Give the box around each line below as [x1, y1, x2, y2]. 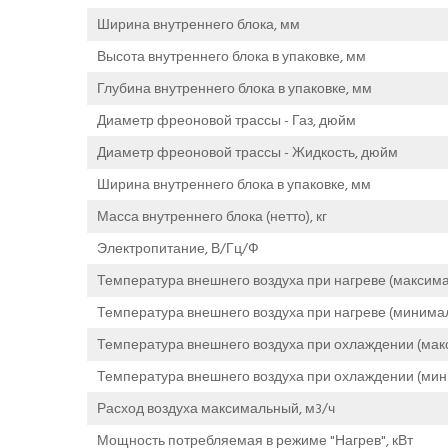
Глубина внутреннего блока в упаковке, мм [97, 76, 372, 100]
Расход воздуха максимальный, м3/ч [97, 396, 335, 420]
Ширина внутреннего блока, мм [97, 12, 300, 36]
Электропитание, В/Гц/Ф [97, 236, 259, 260]
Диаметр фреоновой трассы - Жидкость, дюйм [97, 140, 398, 164]
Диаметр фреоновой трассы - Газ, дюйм [97, 108, 356, 132]
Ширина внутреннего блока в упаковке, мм [97, 172, 371, 196]
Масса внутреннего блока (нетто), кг [97, 204, 327, 228]
